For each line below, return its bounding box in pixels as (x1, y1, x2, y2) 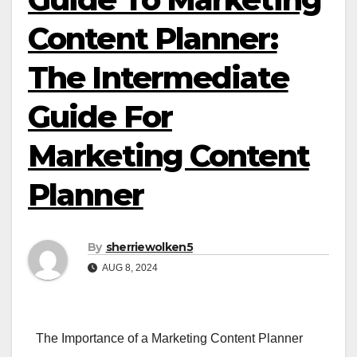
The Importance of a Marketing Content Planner (36, 331, 303, 346)
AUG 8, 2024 (100, 262, 158, 274)
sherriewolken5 (105, 240, 193, 255)
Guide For (28, 98, 172, 135)
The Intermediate (28, 59, 288, 96)
